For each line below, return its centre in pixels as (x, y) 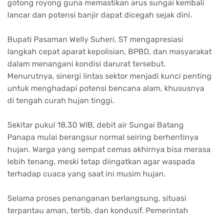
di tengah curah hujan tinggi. (61, 100)
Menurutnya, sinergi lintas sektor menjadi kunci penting (109, 76)
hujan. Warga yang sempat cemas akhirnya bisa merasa (109, 149)
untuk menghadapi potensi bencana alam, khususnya (106, 88)
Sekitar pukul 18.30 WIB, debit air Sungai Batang (96, 125)
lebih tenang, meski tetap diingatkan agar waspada (101, 161)
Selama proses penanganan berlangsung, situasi (97, 198)
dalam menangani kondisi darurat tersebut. (87, 64)
